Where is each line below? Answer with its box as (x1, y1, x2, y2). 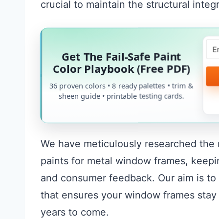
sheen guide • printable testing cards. (58, 90, 185, 101)
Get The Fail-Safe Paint (61, 48, 181, 64)
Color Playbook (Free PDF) (52, 61, 190, 76)
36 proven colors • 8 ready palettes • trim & (49, 80, 194, 90)
